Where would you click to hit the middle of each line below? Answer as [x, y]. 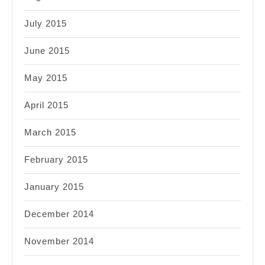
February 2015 [56, 160]
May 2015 [46, 78]
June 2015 [47, 51]
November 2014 [59, 241]
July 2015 [46, 24]
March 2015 [50, 132]
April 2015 [46, 105]
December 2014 [59, 214]
